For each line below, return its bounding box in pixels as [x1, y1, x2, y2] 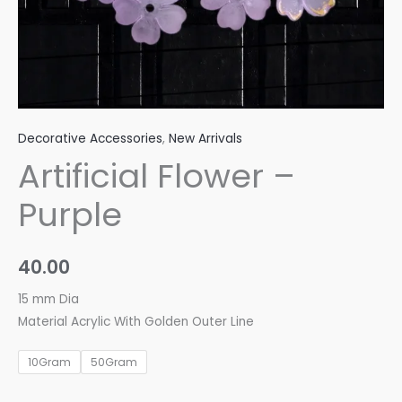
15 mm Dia [18, 290, 79, 308]
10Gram [28, 354, 71, 370]
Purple [18, 191, 122, 238]
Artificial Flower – [18, 153, 295, 199]
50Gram [91, 354, 137, 370]
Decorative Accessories [18, 129, 162, 147]
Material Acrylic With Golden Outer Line [18, 312, 254, 330]
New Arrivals [169, 129, 242, 147]
